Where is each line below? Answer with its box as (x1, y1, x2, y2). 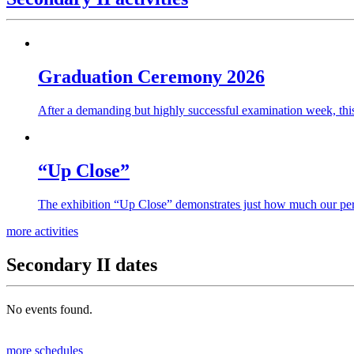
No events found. (6, 302, 92, 316)
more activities (6, 224, 78, 238)
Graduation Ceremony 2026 (38, 66, 265, 87)
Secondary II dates (6, 254, 157, 275)
